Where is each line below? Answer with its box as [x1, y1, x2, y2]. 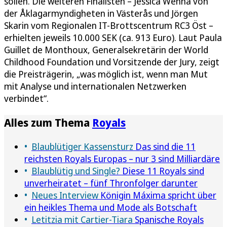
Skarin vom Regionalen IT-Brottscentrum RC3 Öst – [4, 19, 213, 31]
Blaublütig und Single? [31, 164, 120, 177]
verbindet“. [4, 92, 51, 104]
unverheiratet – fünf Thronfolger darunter [24, 176, 198, 189]
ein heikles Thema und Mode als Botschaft [24, 201, 197, 213]
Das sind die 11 [133, 140, 196, 153]
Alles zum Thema [4, 115, 92, 130]
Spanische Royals [133, 213, 204, 225]
